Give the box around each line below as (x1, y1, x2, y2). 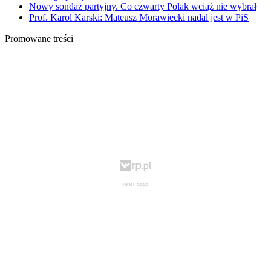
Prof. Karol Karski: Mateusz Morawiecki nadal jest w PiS (29, 12, 249, 23)
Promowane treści (5, 33, 73, 44)
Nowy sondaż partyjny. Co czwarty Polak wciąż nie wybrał (29, 1, 256, 12)
